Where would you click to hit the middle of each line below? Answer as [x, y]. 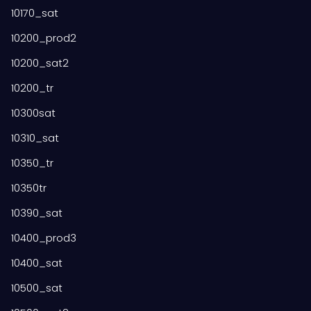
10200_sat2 [40, 62]
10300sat [33, 112]
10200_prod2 [44, 37]
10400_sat [37, 262]
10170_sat [35, 12]
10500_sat [37, 287]
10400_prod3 [44, 237]
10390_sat [37, 212]
